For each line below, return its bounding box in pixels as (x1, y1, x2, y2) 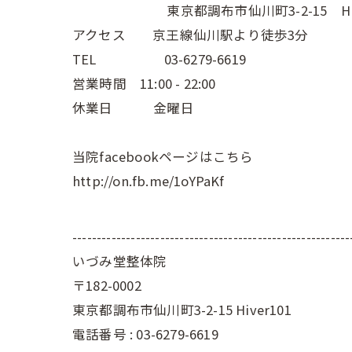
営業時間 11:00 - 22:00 (72, 74, 216, 93)
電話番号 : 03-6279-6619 (72, 324, 218, 343)
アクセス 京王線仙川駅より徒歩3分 (72, 25, 309, 44)
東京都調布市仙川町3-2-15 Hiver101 (72, 300, 291, 319)
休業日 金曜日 (72, 98, 194, 117)
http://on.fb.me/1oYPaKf (72, 171, 225, 190)
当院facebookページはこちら (72, 147, 254, 166)
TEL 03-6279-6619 (72, 49, 246, 68)
